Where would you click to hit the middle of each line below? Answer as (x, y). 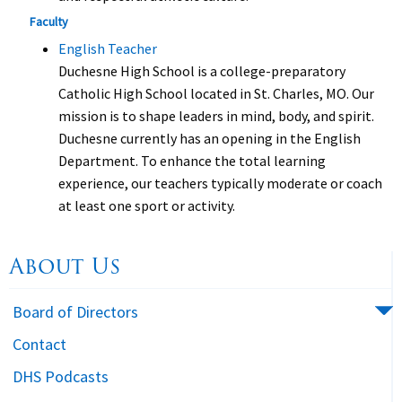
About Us (65, 266)
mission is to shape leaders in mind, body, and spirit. (216, 116)
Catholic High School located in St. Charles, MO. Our (216, 93)
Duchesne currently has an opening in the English (210, 138)
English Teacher (108, 48)
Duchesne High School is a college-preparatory (202, 71)
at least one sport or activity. (147, 205)
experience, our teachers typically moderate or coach (220, 183)
